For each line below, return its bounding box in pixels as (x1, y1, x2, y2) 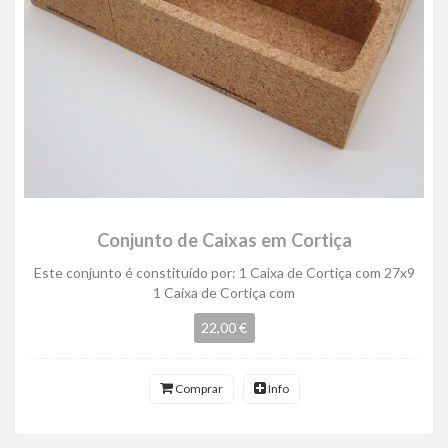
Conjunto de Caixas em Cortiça (96, 229, 352, 251)
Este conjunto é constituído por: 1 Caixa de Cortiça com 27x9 (33, 264, 415, 281)
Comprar (172, 381, 223, 396)
